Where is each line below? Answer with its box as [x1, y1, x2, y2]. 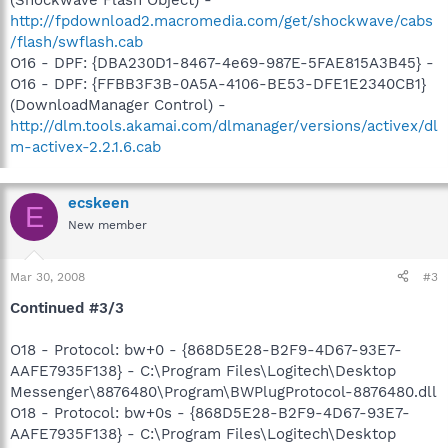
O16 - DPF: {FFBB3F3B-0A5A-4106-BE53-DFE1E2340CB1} [10, 75, 426, 93]
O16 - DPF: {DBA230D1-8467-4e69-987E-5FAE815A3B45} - [10, 54, 434, 72]
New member [68, 218, 147, 232]
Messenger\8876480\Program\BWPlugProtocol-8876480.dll [10, 382, 437, 401]
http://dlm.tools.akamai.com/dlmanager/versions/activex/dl [10, 117, 438, 135]
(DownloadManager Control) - [10, 96, 226, 114]
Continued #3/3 [10, 298, 124, 317]
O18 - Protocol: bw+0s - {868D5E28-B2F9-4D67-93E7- [10, 403, 410, 422]
